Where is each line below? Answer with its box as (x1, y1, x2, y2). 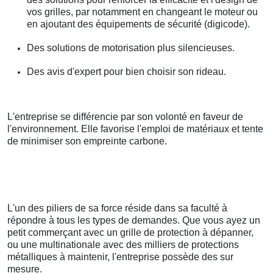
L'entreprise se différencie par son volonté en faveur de (7, 112, 243, 122)
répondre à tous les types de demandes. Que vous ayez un (7, 215, 260, 226)
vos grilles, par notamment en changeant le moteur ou (27, 7, 258, 18)
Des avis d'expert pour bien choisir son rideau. (27, 66, 226, 77)
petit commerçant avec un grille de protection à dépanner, (7, 227, 253, 238)
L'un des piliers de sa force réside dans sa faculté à (7, 203, 227, 214)
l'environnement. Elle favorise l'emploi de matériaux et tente (7, 124, 263, 135)
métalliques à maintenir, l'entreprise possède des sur (7, 252, 233, 263)
